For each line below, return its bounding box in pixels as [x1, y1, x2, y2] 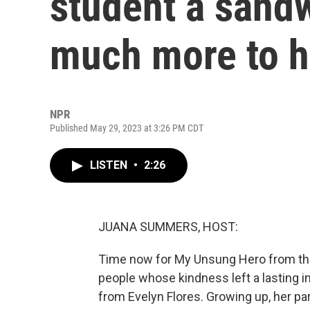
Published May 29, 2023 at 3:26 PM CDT [50, 122, 203, 134]
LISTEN [90, 158, 130, 172]
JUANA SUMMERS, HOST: [98, 219, 238, 234]
